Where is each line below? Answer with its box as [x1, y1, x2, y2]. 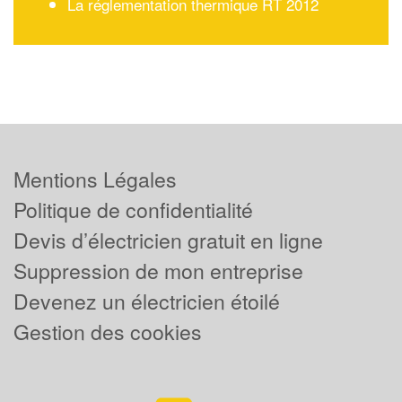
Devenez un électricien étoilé [13, 286, 280, 316]
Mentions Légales [13, 164, 177, 194]
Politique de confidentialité [13, 195, 253, 224]
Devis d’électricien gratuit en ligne [13, 225, 323, 255]
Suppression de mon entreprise [13, 256, 303, 285]
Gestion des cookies [13, 317, 202, 346]
